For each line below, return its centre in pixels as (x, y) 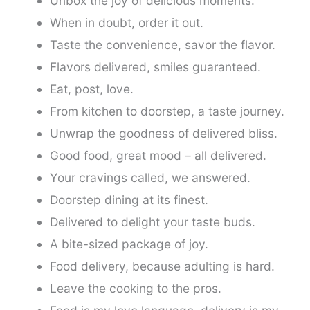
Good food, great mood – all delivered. (158, 155)
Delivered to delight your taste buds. (152, 221)
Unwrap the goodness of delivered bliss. (163, 133)
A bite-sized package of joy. (129, 244)
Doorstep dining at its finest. (129, 199)
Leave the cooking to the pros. (135, 288)
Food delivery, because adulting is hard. (162, 266)
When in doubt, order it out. (126, 22)
